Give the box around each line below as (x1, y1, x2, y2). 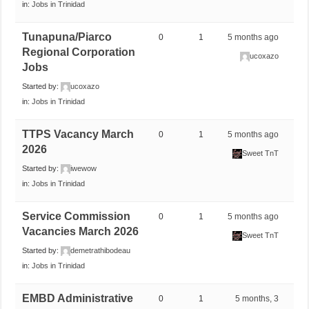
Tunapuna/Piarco (22, 30, 112, 43)
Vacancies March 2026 (22, 225, 139, 237)
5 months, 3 (235, 293, 279, 303)
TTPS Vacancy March (22, 128, 134, 140)
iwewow (70, 163, 97, 172)
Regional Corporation (22, 46, 136, 58)
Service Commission (22, 210, 131, 222)
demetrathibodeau (70, 246, 131, 255)
